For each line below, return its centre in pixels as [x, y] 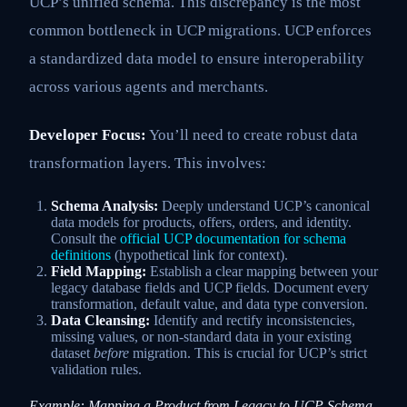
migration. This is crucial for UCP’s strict [248, 352]
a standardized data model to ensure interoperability [197, 59]
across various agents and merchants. [149, 87]
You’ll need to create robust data [252, 135]
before [111, 352]
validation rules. [96, 369]
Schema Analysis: [104, 205]
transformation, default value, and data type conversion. [209, 303]
